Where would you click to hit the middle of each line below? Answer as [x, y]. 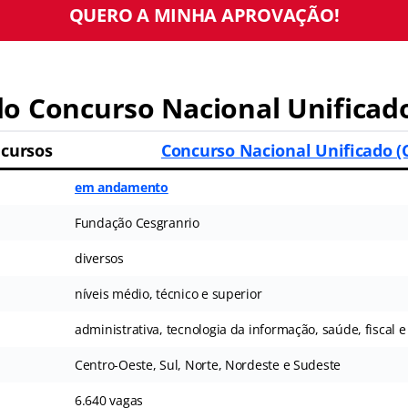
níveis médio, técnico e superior [168, 294]
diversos [99, 258]
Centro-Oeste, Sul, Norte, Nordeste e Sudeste [208, 365]
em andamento [121, 187]
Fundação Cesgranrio [137, 223]
